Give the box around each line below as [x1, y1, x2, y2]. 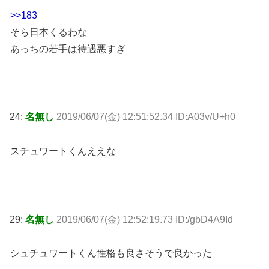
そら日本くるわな [10, 26, 87, 37]
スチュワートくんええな [10, 146, 116, 157]
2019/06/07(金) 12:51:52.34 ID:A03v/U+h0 [56, 112, 235, 122]
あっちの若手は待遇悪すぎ [10, 43, 125, 54]
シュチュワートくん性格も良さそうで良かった [10, 248, 212, 259]
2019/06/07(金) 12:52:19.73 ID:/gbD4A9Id [56, 214, 233, 225]
